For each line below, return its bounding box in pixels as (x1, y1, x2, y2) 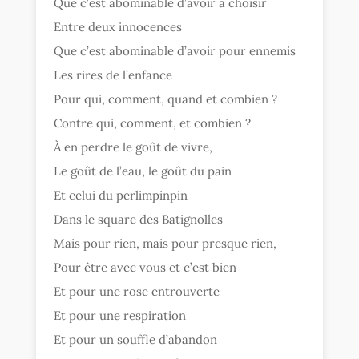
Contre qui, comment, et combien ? (54, 115, 252, 131)
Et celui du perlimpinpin (54, 188, 188, 204)
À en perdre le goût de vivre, (54, 139, 213, 155)
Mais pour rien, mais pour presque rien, (54, 236, 277, 252)
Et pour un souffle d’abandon (54, 332, 218, 348)
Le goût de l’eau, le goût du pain (54, 163, 232, 179)
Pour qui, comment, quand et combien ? (54, 91, 278, 107)
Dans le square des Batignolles (54, 212, 224, 228)
